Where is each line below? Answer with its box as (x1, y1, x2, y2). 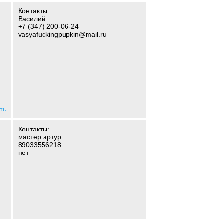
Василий (18, 15, 45, 22)
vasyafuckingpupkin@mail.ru (18, 30, 107, 38)
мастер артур (18, 133, 61, 141)
